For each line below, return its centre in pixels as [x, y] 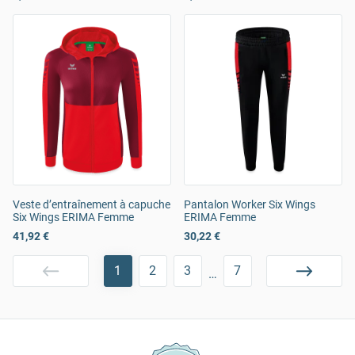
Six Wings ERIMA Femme [73, 218]
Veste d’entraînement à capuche [92, 205]
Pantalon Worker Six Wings [250, 205]
